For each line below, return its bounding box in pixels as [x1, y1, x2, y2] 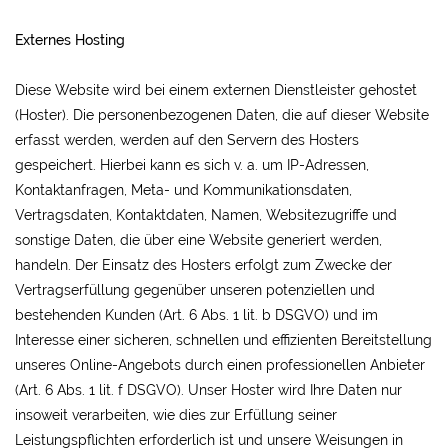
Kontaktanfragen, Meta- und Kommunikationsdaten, [15, 182, 352, 198]
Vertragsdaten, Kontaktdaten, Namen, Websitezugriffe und [15, 207, 397, 223]
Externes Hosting [15, 32, 125, 48]
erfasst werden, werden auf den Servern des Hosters [15, 132, 359, 148]
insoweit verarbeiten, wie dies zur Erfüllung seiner [15, 407, 337, 423]
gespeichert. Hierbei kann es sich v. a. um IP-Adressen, [15, 157, 369, 173]
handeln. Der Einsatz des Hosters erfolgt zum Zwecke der [15, 257, 392, 273]
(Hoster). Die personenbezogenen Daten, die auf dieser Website [15, 107, 429, 123]
